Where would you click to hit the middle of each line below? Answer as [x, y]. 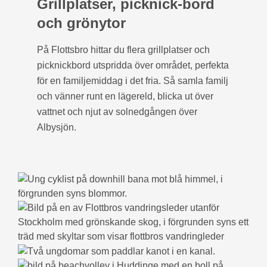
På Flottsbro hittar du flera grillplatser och [123, 49]
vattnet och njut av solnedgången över [117, 111]
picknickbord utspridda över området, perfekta [133, 65]
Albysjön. [57, 127]
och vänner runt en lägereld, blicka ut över [125, 96]
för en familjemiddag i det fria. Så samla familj [133, 80]
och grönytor [81, 23]
